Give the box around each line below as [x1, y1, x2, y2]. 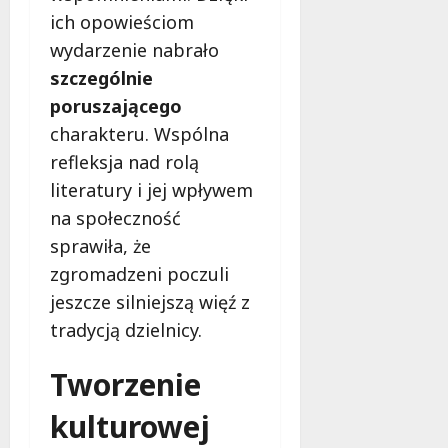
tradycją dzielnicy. [50, 318, 202, 343]
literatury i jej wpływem [50, 178, 253, 203]
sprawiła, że [50, 234, 151, 259]
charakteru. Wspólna [50, 122, 229, 147]
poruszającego [50, 94, 182, 119]
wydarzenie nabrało [50, 38, 219, 63]
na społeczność [50, 206, 181, 231]
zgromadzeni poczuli [50, 262, 229, 287]
